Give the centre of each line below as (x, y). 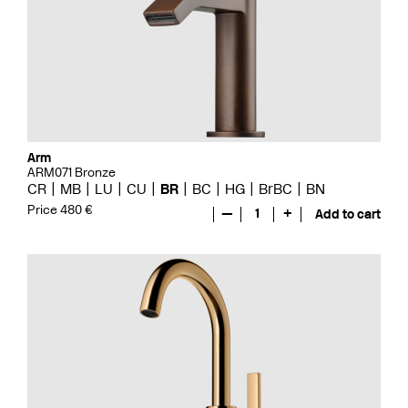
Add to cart (348, 214)
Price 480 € (60, 209)
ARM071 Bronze (71, 173)
